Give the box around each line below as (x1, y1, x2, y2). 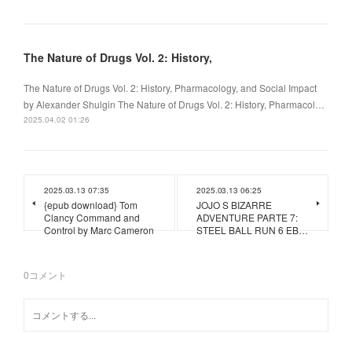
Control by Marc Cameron (44, 222, 154, 236)
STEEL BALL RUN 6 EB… (196, 222, 308, 236)
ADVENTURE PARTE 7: (196, 210, 298, 224)
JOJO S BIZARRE (196, 197, 272, 211)
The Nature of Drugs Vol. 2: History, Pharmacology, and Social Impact (24, 80, 317, 94)
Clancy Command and (44, 210, 140, 224)
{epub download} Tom (44, 197, 137, 211)
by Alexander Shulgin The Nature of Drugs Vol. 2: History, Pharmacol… (24, 97, 324, 111)
